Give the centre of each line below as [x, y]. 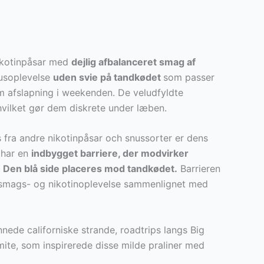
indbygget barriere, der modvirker [110, 154]
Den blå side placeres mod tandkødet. [90, 169]
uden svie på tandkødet [108, 77]
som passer [189, 77]
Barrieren [199, 169]
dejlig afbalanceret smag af [133, 62]
